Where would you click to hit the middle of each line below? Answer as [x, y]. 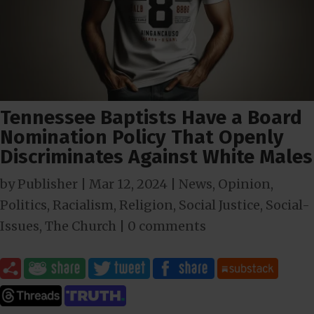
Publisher [48, 184]
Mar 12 [110, 184]
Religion [146, 205]
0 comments [167, 226]
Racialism [83, 205]
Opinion [244, 184]
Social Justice [219, 205]
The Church [81, 226]
